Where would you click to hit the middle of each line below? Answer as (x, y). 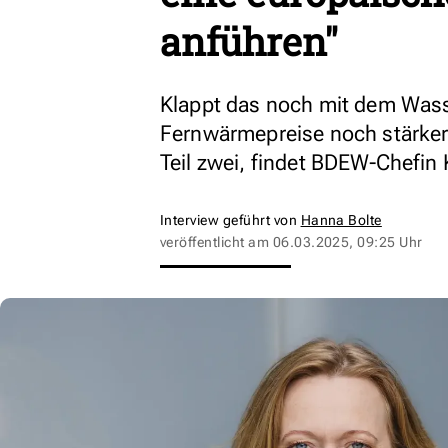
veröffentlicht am (216, 242)
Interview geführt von (230, 220)
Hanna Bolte (341, 220)
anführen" (249, 41)
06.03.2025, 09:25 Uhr (347, 242)
